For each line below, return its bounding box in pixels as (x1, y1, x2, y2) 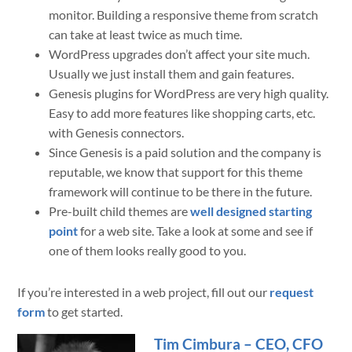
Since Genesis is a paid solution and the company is (49, 145, 322, 160)
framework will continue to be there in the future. (49, 184, 313, 200)
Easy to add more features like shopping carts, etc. (49, 105, 316, 121)
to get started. (45, 304, 123, 320)
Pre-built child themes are (49, 203, 191, 219)
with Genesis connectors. (49, 125, 185, 141)
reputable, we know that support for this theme (49, 164, 303, 180)
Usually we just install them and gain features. (49, 66, 295, 82)
